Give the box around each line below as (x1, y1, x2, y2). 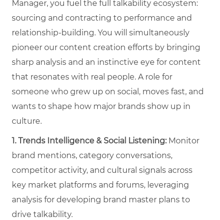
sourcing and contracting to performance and (12, 13, 192, 23)
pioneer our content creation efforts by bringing (12, 43, 200, 53)
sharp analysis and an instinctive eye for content (12, 57, 201, 67)
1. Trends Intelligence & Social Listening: (12, 136, 168, 146)
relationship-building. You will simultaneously (12, 28, 190, 38)
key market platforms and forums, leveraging (12, 180, 189, 190)
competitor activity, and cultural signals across (12, 165, 192, 175)
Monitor (168, 136, 199, 146)
